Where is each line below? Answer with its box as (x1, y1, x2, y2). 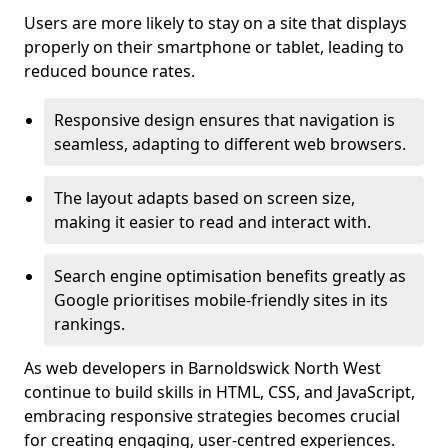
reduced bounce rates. (24, 60, 195, 82)
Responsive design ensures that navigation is (54, 109, 395, 131)
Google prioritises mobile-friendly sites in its (54, 289, 388, 311)
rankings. (54, 313, 125, 335)
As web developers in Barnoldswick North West (24, 357, 381, 379)
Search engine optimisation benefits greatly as (54, 265, 406, 287)
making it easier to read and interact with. (54, 211, 371, 233)
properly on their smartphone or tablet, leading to (24, 36, 404, 58)
